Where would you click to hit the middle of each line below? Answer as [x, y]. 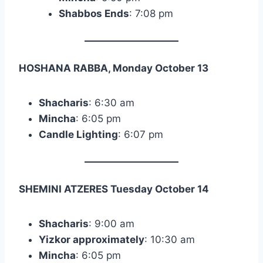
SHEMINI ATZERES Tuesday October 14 [114, 189]
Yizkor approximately [92, 240]
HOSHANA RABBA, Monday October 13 [114, 68]
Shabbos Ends [94, 14]
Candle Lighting [78, 135]
